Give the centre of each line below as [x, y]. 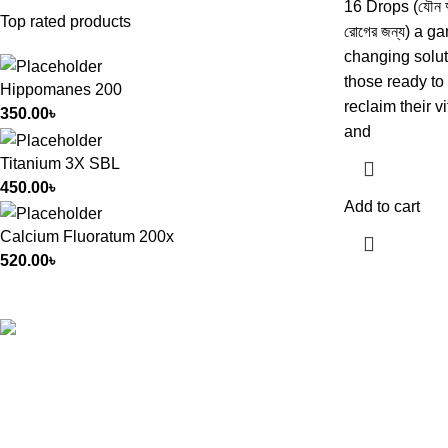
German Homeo [226, 285]
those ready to [393, 81]
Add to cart [381, 206]
